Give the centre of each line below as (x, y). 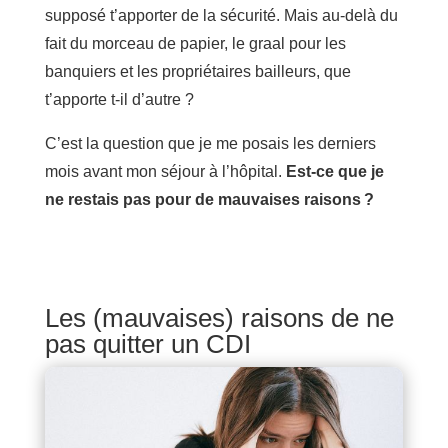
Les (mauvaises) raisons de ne (219, 317)
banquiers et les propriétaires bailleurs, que (197, 71)
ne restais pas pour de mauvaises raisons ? (209, 199)
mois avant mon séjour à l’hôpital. (163, 171)
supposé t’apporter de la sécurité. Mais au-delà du (221, 15)
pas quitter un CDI (147, 343)
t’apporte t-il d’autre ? (119, 99)
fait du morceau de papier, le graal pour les (195, 43)
